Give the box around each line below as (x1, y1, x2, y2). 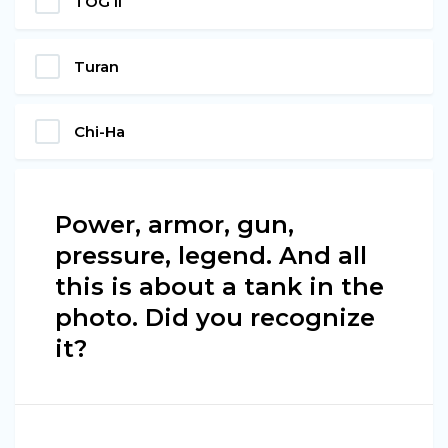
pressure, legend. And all (55, 241, 367, 271)
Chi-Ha (74, 122, 125, 142)
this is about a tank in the (55, 272, 384, 302)
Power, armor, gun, (55, 210, 294, 240)
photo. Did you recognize (55, 303, 375, 333)
